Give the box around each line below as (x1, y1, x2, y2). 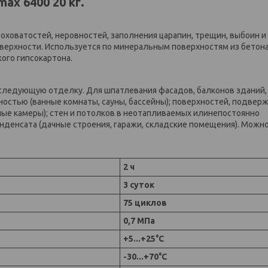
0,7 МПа (123, 215, 155, 226)
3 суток (123, 179, 154, 190)
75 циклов (123, 197, 167, 208)
